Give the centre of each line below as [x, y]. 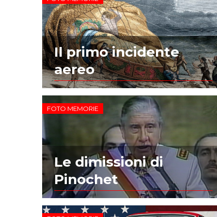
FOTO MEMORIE [73, 109]
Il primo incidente [117, 52]
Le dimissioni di [109, 162]
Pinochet [86, 179]
